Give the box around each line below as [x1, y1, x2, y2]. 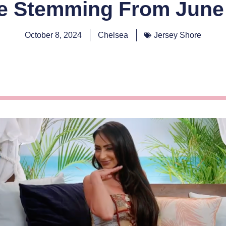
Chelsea [98, 31, 128, 40]
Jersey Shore [154, 31, 201, 40]
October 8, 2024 [25, 31, 82, 40]
